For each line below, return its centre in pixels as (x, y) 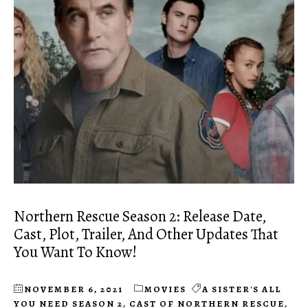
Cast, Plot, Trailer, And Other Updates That (146, 234)
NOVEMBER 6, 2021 (74, 289)
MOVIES (165, 289)
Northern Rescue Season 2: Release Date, (140, 217)
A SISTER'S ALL (242, 289)
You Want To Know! (75, 252)
